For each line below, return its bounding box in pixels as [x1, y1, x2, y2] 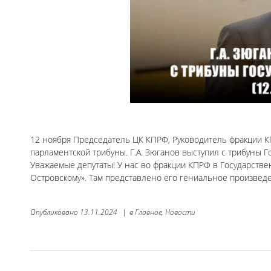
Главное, [135, 206, 163, 217]
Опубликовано [30, 206, 80, 217]
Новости [165, 206, 195, 217]
